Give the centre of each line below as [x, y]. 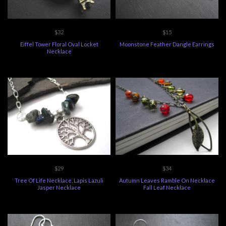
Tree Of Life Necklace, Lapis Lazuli [59, 181]
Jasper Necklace [59, 188]
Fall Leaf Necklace [167, 188]
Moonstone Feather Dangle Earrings [167, 44]
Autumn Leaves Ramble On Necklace [167, 181]
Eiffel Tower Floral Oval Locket [59, 44]
